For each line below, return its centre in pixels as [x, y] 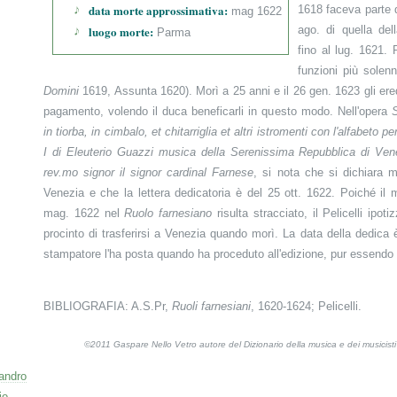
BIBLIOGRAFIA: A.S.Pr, [108, 306]
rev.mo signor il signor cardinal [125, 172]
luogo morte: [121, 31]
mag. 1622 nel [84, 213]
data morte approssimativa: [158, 10]
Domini [61, 91]
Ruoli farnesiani [211, 306]
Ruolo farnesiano [168, 213]
